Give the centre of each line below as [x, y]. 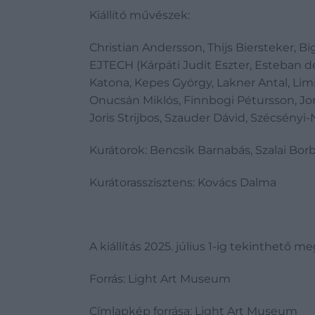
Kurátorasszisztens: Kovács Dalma [184, 182]
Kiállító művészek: [141, 15]
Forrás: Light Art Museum [160, 279]
